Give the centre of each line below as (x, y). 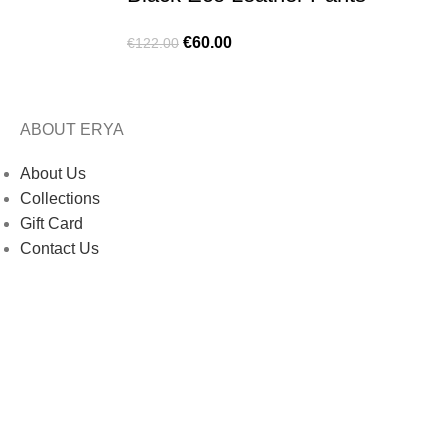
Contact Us (59, 248)
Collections (60, 198)
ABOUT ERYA (72, 129)
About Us (53, 173)
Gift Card (51, 223)
